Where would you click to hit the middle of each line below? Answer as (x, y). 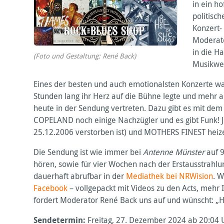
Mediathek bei (153, 176)
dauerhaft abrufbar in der (80, 176)
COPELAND (54, 120)
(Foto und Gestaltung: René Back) (85, 56)
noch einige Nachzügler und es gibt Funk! (148, 120)
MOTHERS (162, 132)
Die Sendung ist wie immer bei (88, 152)
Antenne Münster (174, 152)
